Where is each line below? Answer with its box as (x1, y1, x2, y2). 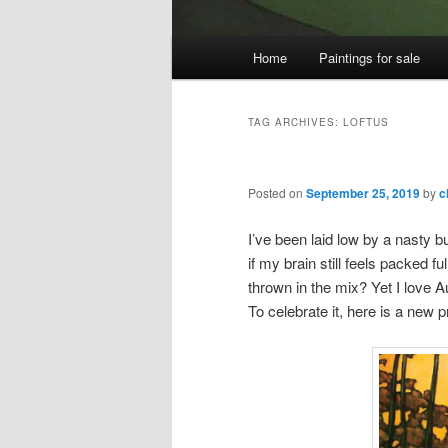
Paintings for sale (318, 48, 420, 68)
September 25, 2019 (306, 184, 420, 203)
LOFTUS (343, 115, 389, 130)
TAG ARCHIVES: (248, 115, 343, 130)
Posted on (248, 184, 306, 202)
